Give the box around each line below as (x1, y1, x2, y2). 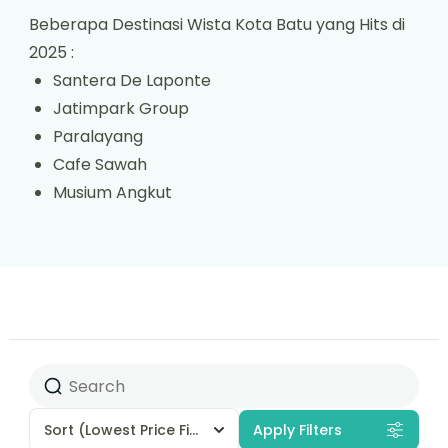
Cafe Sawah (53, 153, 147, 177)
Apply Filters (253, 420, 342, 441)
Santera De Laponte (53, 69, 211, 93)
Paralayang (53, 125, 143, 149)
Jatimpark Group (53, 97, 189, 121)
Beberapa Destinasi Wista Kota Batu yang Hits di (29, 13, 405, 37)
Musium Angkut (53, 181, 172, 205)
